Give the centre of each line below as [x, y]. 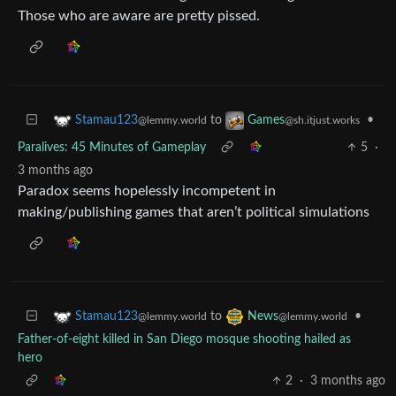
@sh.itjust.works [322, 120]
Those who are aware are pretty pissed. [139, 15]
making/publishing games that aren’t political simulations [194, 212]
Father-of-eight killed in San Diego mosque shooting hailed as [184, 339]
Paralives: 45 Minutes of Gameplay [112, 147]
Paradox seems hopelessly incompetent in [147, 190]
